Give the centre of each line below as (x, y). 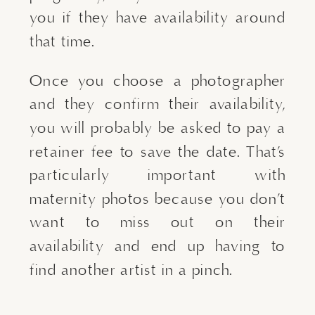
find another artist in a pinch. (131, 270)
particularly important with (157, 175)
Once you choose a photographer (157, 81)
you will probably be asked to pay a (157, 128)
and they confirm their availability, (157, 104)
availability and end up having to (157, 246)
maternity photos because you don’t (157, 199)
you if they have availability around (157, 18)
